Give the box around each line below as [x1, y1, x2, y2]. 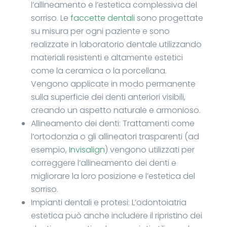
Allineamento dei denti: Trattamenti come [30, 118, 195, 130]
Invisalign [68, 144, 105, 156]
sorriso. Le [30, 12, 70, 24]
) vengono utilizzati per [104, 144, 195, 156]
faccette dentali [70, 12, 135, 24]
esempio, [30, 144, 69, 156]
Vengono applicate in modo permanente [30, 78, 196, 90]
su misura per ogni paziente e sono [30, 25, 170, 37]
